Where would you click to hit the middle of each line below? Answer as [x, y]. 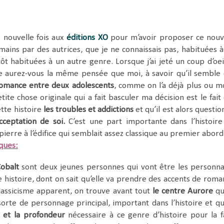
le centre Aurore [182, 191]
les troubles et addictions [88, 110]
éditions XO [87, 38]
